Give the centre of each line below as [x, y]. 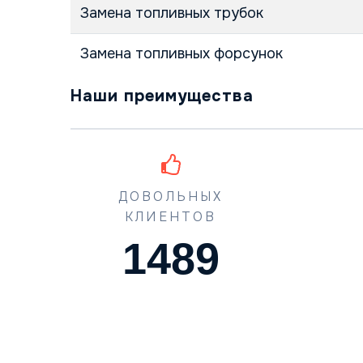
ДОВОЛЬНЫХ [171, 196]
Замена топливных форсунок [181, 53]
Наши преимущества [162, 96]
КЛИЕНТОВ [171, 216]
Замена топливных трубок [172, 13]
